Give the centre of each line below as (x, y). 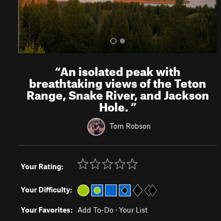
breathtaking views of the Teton (118, 81)
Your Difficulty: (46, 189)
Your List (133, 210)
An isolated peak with (121, 70)
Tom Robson (130, 126)
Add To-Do (95, 210)
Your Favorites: (47, 210)
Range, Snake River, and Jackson (118, 93)
